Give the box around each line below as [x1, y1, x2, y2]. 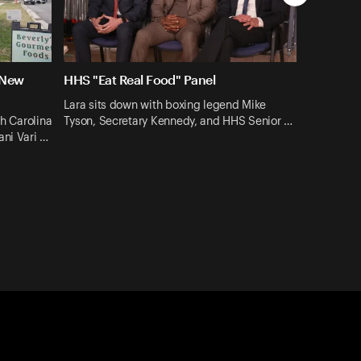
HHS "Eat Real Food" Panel [64, 72, 216, 88]
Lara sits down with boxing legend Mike [64, 99, 267, 111]
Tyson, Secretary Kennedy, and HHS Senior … [64, 115, 293, 127]
